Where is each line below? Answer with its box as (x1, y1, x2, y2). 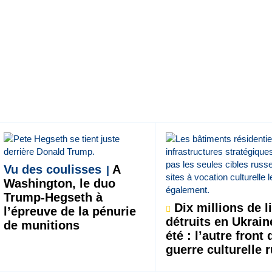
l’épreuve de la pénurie (3, 205, 136, 218)
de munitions (3, 219, 80, 232)
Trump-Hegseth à (3, 191, 103, 204)
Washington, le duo (3, 177, 115, 190)
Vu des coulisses (3, 163, 101, 176)
